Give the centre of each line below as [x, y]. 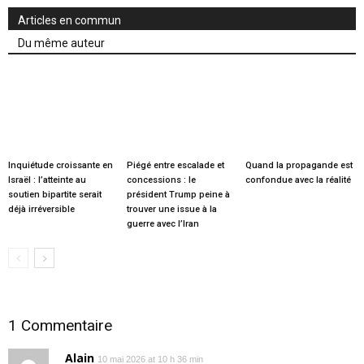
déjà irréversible [41, 209]
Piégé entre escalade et [175, 165]
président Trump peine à [178, 194]
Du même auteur [61, 43]
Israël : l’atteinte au [47, 180]
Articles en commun [69, 21]
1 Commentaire [60, 325]
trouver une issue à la [171, 209]
